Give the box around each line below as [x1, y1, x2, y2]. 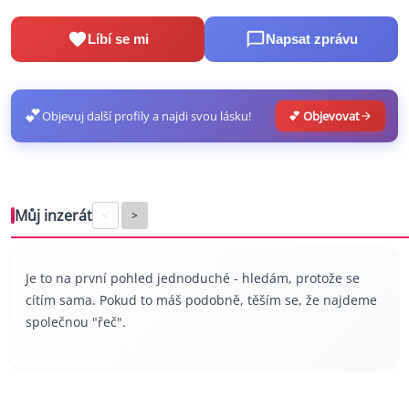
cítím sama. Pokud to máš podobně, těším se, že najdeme [26, 290, 377, 309]
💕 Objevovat [288, 107, 360, 124]
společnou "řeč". [26, 312, 126, 330]
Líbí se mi [87, 31, 149, 47]
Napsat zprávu [265, 31, 358, 47]
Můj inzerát [15, 204, 92, 225]
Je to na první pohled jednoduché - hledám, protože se [26, 268, 360, 287]
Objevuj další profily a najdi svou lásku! [42, 107, 251, 124]
